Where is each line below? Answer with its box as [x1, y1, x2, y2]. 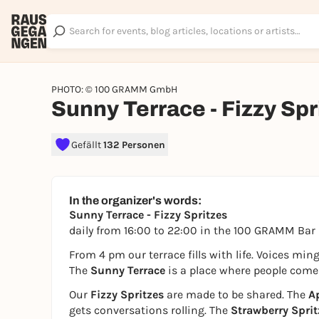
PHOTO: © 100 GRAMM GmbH [51, 83, 177, 95]
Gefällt [71, 138, 103, 151]
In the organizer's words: [69, 194, 202, 206]
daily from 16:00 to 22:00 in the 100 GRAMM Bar [69, 224, 315, 237]
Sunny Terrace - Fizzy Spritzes [69, 208, 227, 221]
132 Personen [103, 138, 165, 151]
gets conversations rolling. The [69, 303, 231, 317]
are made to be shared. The [164, 288, 308, 301]
